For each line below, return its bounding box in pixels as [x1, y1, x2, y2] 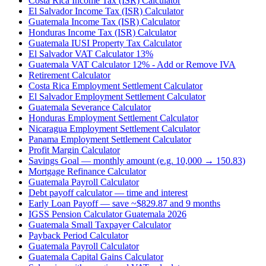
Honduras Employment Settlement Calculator [28, 113, 198, 123]
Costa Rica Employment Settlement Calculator [28, 81, 202, 91]
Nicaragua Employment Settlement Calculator [28, 123, 200, 134]
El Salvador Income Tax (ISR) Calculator [28, 6, 183, 17]
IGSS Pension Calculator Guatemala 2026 [28, 209, 186, 220]
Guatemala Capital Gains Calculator [28, 252, 163, 262]
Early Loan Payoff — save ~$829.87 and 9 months [28, 198, 220, 209]
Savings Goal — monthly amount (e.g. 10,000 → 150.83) [28, 156, 245, 166]
